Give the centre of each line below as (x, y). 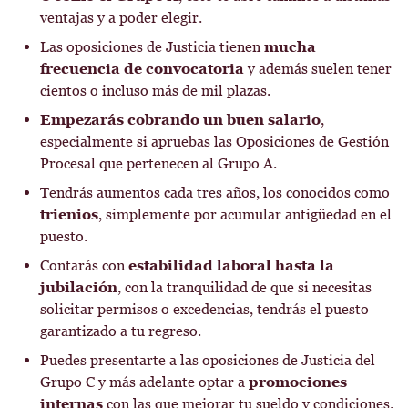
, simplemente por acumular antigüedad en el (245, 214)
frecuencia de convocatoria (142, 69)
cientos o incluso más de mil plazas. (155, 91)
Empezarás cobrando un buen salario (180, 120)
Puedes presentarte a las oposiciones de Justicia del (208, 360)
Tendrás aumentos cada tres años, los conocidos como (215, 193)
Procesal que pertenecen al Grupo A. (158, 163)
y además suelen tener (318, 69)
